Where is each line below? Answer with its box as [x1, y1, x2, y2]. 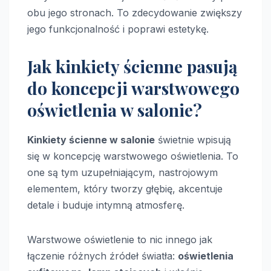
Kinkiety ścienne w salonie [27, 134, 155, 146]
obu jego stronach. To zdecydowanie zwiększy [27, 7, 242, 19]
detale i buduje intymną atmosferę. [27, 199, 184, 212]
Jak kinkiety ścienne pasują [27, 55, 238, 78]
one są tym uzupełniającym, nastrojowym [27, 166, 218, 179]
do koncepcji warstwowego [27, 77, 240, 100]
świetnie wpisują [155, 134, 231, 146]
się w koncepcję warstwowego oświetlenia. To [27, 150, 238, 163]
